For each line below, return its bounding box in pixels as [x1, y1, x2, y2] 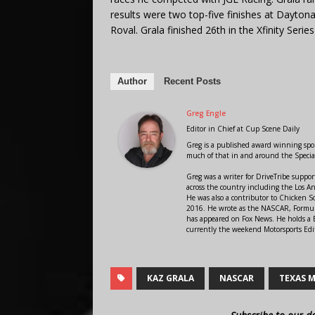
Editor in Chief [186, 123, 235, 134]
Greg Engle [186, 108, 226, 118]
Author [117, 75, 147, 86]
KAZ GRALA [147, 271, 194, 284]
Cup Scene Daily [245, 123, 300, 134]
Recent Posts [164, 75, 221, 86]
